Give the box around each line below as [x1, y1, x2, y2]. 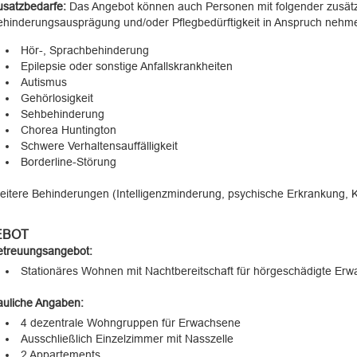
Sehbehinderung [20, 108, 104, 120]
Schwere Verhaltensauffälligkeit [20, 139, 178, 152]
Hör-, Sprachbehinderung [20, 44, 149, 57]
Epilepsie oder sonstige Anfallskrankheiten [20, 60, 233, 73]
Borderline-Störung [20, 155, 116, 168]
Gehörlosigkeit [20, 92, 93, 104]
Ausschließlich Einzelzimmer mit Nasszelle [20, 332, 233, 345]
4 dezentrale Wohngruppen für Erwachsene [20, 316, 241, 329]
